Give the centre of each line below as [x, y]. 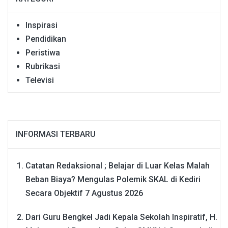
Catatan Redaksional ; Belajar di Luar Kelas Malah [118, 166]
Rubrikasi [43, 66]
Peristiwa [43, 52]
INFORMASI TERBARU [56, 134]
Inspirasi [41, 25]
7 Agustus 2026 [114, 193]
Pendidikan [46, 39]
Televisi [40, 80]
